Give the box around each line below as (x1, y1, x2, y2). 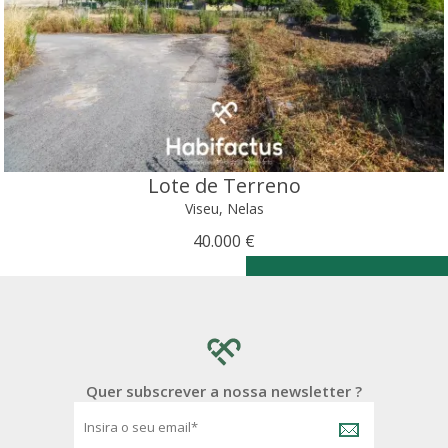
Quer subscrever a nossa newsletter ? (86, 380, 362, 401)
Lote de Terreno (147, 171, 301, 199)
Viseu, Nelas (184, 198, 264, 218)
